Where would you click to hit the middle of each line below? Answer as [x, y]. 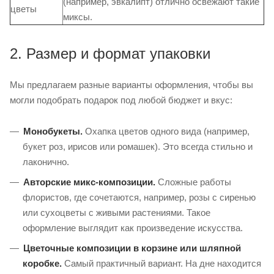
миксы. [78, 17]
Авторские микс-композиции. [89, 182]
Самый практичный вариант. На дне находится [161, 263]
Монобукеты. [53, 131]
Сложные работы [193, 182]
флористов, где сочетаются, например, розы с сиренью [139, 197]
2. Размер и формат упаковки [110, 53]
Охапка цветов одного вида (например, [166, 131]
